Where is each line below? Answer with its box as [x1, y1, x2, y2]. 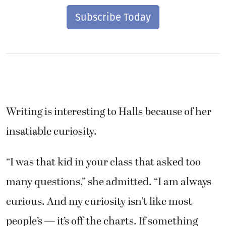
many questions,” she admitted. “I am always [6, 174, 211, 190]
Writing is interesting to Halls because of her [6, 103, 211, 120]
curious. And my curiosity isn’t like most [6, 193, 192, 210]
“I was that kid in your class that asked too [6, 154, 201, 171]
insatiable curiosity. [6, 123, 97, 140]
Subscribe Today [75, 11, 151, 23]
